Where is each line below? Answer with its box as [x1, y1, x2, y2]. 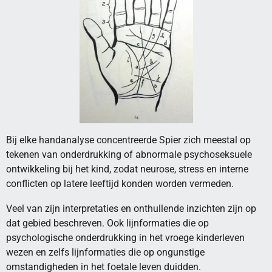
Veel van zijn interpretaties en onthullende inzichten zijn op [6, 202, 256, 214]
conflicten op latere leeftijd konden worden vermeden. [6, 178, 234, 190]
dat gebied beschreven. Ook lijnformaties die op [6, 217, 209, 229]
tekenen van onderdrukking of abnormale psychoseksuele [6, 149, 252, 161]
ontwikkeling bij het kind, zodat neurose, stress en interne [6, 163, 248, 175]
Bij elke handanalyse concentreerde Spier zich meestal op [6, 134, 251, 146]
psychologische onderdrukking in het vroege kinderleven [6, 231, 245, 243]
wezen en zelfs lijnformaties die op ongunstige [6, 246, 205, 258]
